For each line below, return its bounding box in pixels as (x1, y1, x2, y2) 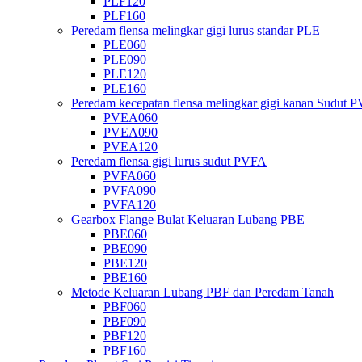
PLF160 (103, 8, 145, 23)
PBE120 (103, 255, 147, 270)
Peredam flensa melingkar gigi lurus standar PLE (71, 23, 320, 37)
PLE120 (103, 66, 146, 81)
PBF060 (103, 299, 146, 314)
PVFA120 (103, 197, 156, 212)
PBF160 (103, 343, 146, 357)
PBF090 (103, 314, 146, 328)
